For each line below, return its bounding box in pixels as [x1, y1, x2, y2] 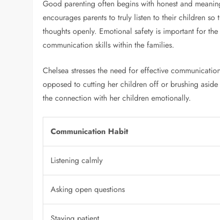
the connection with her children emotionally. [43, 92, 192, 104]
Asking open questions [51, 184, 125, 195]
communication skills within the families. [43, 39, 175, 51]
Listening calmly [51, 155, 103, 166]
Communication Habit [51, 126, 129, 137]
